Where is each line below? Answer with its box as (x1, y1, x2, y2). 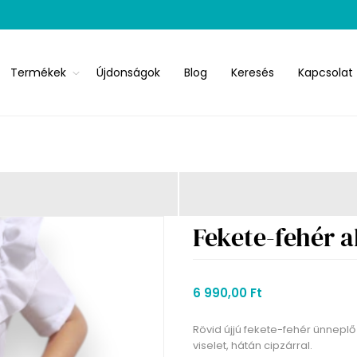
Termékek (10, 64, 67, 80)
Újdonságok (96, 64, 161, 80)
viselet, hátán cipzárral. (193, 338, 312, 354)
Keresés (231, 64, 275, 80)
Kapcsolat (298, 64, 354, 80)
